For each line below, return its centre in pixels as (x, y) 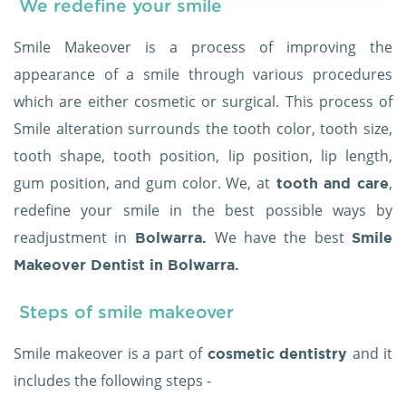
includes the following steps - (112, 381)
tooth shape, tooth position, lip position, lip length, (203, 156)
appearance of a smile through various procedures (203, 75)
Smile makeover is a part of (108, 354)
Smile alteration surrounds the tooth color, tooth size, (203, 129)
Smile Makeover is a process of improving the (203, 48)
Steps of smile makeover (124, 312)
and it (373, 354)
